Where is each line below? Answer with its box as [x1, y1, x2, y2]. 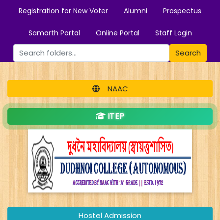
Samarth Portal [28, 28, 80, 38]
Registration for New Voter [19, 6, 108, 16]
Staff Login [155, 28, 192, 38]
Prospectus [163, 6, 201, 16]
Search [175, 48, 201, 58]
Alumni [124, 6, 147, 16]
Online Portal [95, 28, 139, 38]
